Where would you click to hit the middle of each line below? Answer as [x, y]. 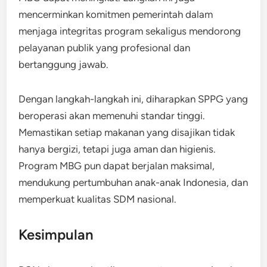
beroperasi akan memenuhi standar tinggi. [112, 115]
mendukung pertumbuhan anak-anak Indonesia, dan [133, 182]
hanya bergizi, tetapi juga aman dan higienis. [117, 149]
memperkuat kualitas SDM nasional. [98, 199]
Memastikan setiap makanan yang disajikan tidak [127, 132]
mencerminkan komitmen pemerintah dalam [116, 14]
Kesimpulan [56, 234]
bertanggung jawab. [64, 64]
